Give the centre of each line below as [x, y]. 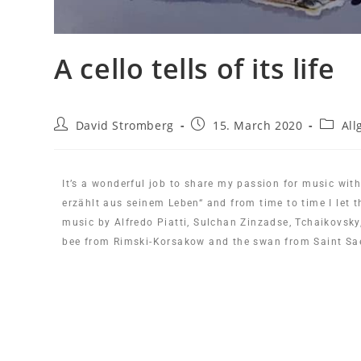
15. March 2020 [258, 126]
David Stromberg [124, 126]
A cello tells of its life [195, 69]
